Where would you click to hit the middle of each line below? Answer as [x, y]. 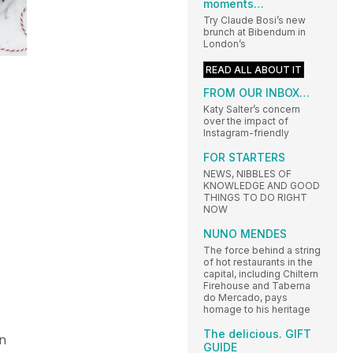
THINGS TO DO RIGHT [255, 197]
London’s [225, 43]
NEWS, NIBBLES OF [247, 173]
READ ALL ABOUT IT [254, 69]
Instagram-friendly [246, 132]
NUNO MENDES [245, 233]
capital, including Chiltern [261, 273]
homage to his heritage [257, 309]
